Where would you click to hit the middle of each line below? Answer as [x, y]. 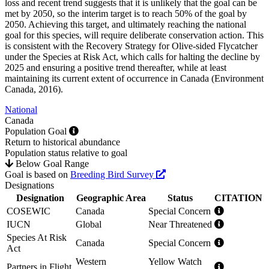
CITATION [238, 198]
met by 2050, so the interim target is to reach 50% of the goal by [126, 14]
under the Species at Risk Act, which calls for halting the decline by [132, 57]
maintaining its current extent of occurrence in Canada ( [110, 79]
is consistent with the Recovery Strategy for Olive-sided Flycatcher [131, 46]
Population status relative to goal [66, 153]
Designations [29, 186]
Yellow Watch [175, 262]
